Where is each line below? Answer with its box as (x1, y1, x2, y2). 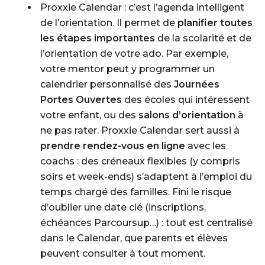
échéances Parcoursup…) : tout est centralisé (40, 217, 253, 228)
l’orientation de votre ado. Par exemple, (40, 48, 228, 59)
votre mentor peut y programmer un (40, 63, 215, 75)
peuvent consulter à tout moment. (40, 248, 205, 259)
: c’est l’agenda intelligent (122, 2, 244, 13)
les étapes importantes (40, 33, 155, 44)
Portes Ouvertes (40, 94, 122, 105)
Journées (174, 79, 219, 90)
